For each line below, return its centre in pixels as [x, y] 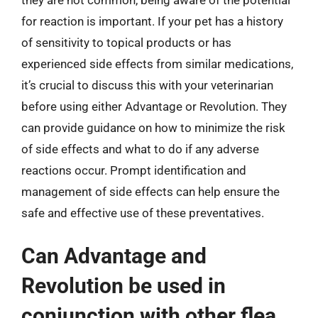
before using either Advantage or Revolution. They [154, 106]
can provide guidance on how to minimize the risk [153, 127]
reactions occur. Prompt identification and [134, 170]
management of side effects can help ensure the [150, 191]
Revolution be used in [124, 286]
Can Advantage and [114, 256]
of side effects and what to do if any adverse [140, 149]
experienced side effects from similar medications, [157, 64]
